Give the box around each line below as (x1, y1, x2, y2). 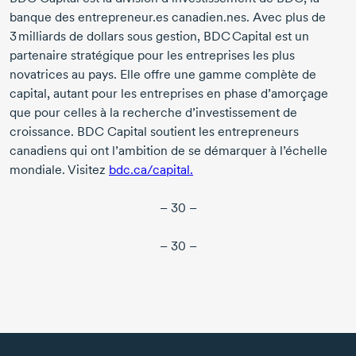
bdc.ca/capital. (109, 162, 193, 178)
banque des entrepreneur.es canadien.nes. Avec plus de (10, 10, 326, 25)
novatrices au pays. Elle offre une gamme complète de (10, 67, 316, 83)
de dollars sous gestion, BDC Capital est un (66, 29, 309, 44)
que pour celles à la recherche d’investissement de (10, 105, 297, 121)
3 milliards (10, 29, 66, 44)
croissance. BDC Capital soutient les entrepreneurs (10, 124, 299, 140)
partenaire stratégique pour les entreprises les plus (10, 48, 295, 64)
